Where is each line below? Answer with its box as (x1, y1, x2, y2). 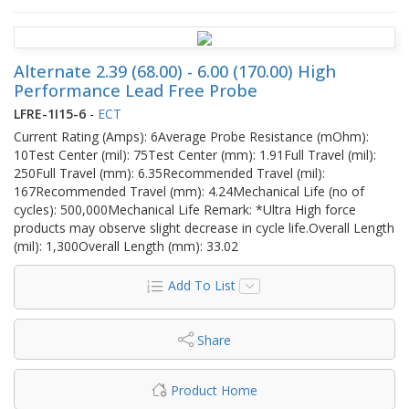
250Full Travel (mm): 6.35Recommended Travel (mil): (14, 163, 325, 182)
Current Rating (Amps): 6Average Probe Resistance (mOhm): (14, 127, 369, 145)
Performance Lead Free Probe (14, 79, 257, 101)
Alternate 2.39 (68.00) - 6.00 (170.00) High (14, 59, 336, 82)
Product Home (171, 381, 257, 399)
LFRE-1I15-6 (14, 104, 86, 122)
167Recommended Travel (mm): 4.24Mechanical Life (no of (14, 182, 364, 200)
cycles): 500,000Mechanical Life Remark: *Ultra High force (14, 200, 356, 218)
